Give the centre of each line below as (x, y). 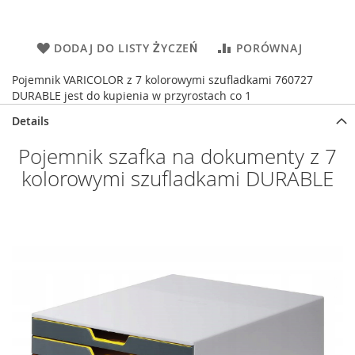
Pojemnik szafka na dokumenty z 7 (177, 156)
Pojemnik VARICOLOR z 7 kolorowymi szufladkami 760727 (162, 79)
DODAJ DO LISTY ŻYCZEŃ (126, 48)
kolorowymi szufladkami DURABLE (177, 178)
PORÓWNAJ (269, 48)
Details (31, 120)
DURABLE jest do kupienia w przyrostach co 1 (132, 95)
